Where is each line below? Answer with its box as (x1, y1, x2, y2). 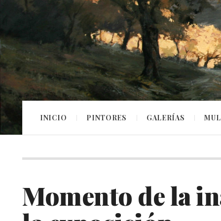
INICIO (40, 112, 67, 122)
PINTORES (86, 112, 127, 122)
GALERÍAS (146, 112, 185, 122)
